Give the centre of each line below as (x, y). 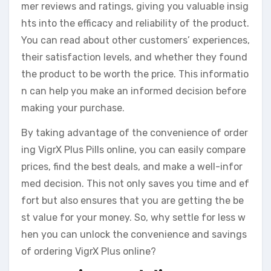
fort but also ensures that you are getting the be (132, 201)
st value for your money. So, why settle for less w (133, 218)
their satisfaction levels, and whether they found (134, 57)
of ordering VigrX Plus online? (89, 252)
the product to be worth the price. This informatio (135, 74)
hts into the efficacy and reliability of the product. (135, 24)
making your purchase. (73, 108)
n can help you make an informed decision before (134, 91)
